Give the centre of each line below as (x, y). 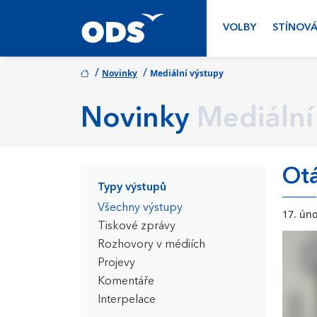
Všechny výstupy (140, 208)
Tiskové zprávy (137, 226)
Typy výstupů (132, 188)
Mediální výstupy (187, 73)
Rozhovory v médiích (151, 245)
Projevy (116, 263)
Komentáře (126, 282)
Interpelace (127, 300)
